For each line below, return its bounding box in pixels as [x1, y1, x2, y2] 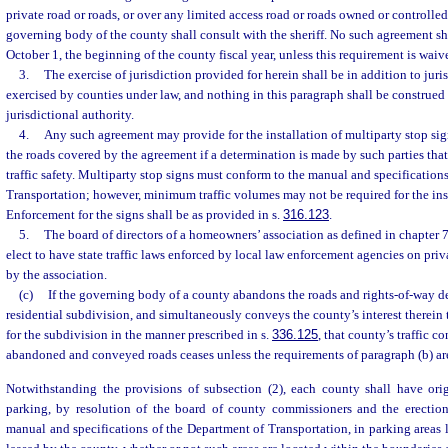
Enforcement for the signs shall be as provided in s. [6, 207, 283, 223]
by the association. [6, 267, 107, 283]
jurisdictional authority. [6, 107, 134, 123]
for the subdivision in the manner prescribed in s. [6, 327, 272, 343]
